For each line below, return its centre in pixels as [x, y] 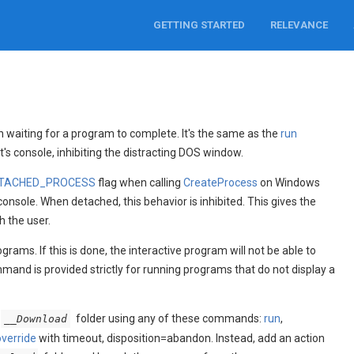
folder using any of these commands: [169, 318]
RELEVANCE [299, 25]
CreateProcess [221, 182]
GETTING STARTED [199, 25]
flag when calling [140, 182]
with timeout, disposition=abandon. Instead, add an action [181, 338]
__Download [36, 318]
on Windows [289, 182]
